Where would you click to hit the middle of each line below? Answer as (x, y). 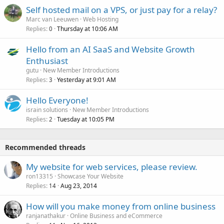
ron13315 (39, 176)
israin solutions (47, 110)
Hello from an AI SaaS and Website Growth (110, 49)
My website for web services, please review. (112, 167)
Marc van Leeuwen (52, 19)
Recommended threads (45, 147)
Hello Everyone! (57, 100)
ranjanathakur (46, 216)
